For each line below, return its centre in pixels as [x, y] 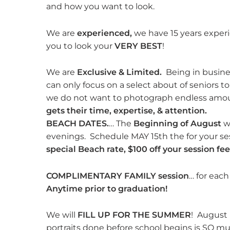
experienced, [104, 33]
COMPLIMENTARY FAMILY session [118, 176]
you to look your [80, 46]
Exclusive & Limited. [121, 72]
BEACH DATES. [78, 124]
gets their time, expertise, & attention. [127, 111]
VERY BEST [138, 46]
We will [62, 215]
